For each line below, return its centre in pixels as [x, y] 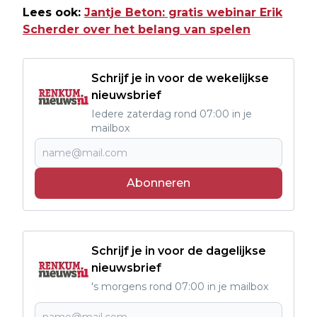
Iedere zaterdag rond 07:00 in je [172, 114]
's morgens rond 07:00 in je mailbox [180, 287]
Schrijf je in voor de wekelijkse [180, 79]
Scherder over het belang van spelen [137, 30]
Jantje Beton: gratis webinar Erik [183, 13]
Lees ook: [53, 13]
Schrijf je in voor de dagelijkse [179, 251]
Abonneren [158, 183]
